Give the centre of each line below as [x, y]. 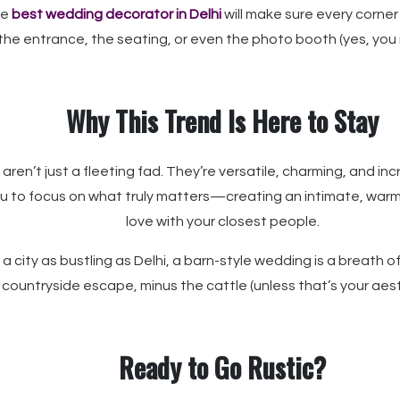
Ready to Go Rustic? [222, 367]
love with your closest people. [222, 221]
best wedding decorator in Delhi [116, 14]
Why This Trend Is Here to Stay [222, 121]
